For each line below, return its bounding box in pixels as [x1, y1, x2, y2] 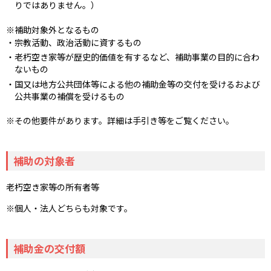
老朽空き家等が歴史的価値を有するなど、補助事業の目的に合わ [15, 51, 260, 64]
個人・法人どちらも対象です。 [15, 201, 132, 214]
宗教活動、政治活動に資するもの [15, 36, 142, 49]
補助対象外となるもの [15, 24, 99, 36]
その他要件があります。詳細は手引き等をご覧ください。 [15, 114, 234, 126]
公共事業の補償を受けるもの [15, 90, 125, 102]
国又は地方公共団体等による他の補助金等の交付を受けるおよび [15, 77, 260, 90]
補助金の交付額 [13, 240, 85, 256]
